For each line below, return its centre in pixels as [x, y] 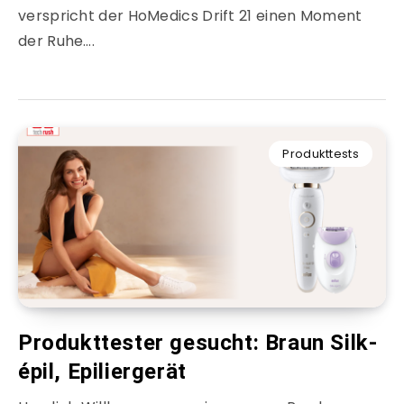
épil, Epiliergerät [102, 372]
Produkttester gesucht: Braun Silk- [198, 343]
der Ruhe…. [57, 41]
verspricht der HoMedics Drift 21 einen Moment [190, 16]
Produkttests [321, 154]
